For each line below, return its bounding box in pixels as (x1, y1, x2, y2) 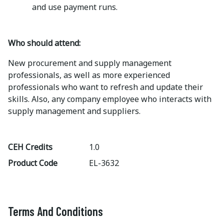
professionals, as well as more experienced (8, 69, 170, 80)
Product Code (8, 157, 57, 168)
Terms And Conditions (8, 204, 103, 218)
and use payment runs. (32, 1, 117, 12)
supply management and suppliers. (8, 105, 140, 116)
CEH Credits (8, 141, 52, 152)
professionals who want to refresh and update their (8, 81, 203, 92)
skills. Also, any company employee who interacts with (8, 93, 211, 104)
